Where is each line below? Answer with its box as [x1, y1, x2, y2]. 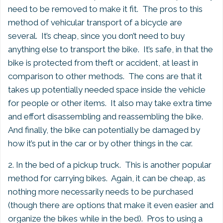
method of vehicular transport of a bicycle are [8, 17, 182, 27]
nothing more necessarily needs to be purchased [8, 187, 193, 197]
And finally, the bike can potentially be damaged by [8, 125, 200, 135]
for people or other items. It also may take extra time [8, 98, 212, 108]
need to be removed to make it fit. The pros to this [8, 4, 203, 14]
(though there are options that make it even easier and [8, 200, 214, 210]
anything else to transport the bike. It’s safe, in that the [8, 44, 213, 54]
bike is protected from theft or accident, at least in [8, 58, 198, 68]
